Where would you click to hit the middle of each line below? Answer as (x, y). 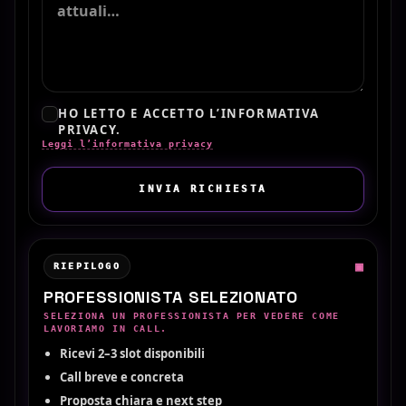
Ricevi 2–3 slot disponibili (132, 353)
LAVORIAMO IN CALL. (106, 328)
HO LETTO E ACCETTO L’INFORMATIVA (189, 113)
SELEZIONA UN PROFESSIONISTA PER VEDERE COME (192, 315)
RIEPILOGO (87, 266)
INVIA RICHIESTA (203, 189)
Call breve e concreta (122, 377)
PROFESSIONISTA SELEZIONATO (171, 296)
